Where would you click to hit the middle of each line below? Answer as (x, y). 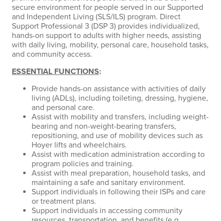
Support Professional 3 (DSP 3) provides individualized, (106, 26)
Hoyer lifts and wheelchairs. (80, 145)
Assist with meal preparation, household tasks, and (118, 173)
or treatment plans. (65, 201)
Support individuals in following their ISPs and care (119, 192)
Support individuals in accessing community (107, 211)
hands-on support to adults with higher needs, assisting (107, 36)
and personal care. (64, 108)
